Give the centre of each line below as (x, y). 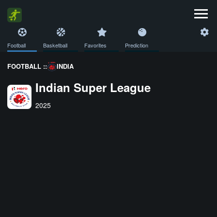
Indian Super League (93, 87)
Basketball (55, 45)
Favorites (95, 45)
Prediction (137, 45)
